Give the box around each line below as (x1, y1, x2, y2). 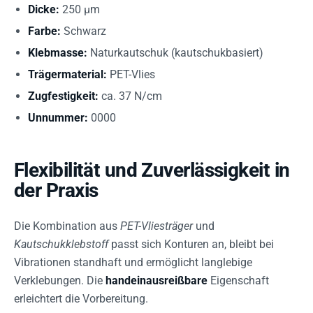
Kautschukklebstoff (14, 238, 108, 251)
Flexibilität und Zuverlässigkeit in (14, 159, 290, 182)
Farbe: (28, 24, 61, 38)
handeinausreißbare (105, 274, 208, 287)
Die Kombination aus (14, 219, 120, 233)
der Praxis (14, 179, 99, 202)
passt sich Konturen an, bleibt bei (108, 238, 274, 251)
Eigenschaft (208, 274, 269, 287)
